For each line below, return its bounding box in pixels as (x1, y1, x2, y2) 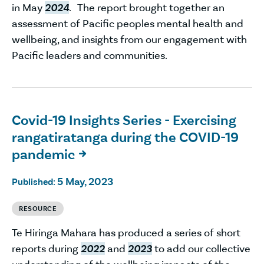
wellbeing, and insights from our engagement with (12, 32, 247, 46)
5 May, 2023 (57, 174, 113, 188)
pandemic (12, 145, 75, 163)
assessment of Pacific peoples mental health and (12, 16, 243, 30)
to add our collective (152, 242, 250, 255)
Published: (12, 176, 57, 187)
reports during (12, 242, 81, 255)
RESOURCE (19, 204, 57, 213)
